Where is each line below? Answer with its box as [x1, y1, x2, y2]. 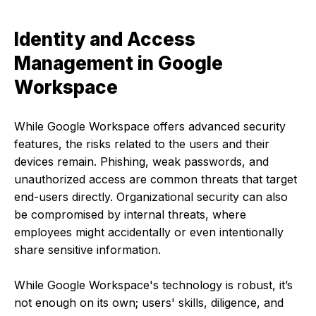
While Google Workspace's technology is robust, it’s [14, 277, 293, 292]
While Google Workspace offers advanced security [14, 119, 286, 133]
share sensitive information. [14, 242, 161, 257]
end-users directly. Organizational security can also [14, 189, 288, 204]
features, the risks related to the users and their [14, 136, 269, 151]
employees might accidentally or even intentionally [14, 224, 284, 239]
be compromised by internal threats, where [14, 207, 246, 221]
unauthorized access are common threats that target [14, 171, 297, 186]
